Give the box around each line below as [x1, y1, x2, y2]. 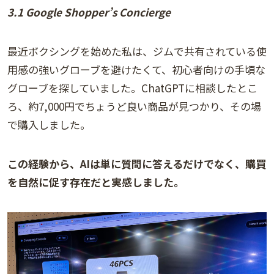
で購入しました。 [7, 117, 91, 133]
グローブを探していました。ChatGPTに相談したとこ [7, 80, 257, 96]
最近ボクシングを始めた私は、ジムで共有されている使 [7, 43, 267, 59]
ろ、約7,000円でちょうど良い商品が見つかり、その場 [7, 98, 261, 114]
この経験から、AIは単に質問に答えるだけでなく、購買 [7, 156, 266, 172]
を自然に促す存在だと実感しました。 [7, 174, 184, 190]
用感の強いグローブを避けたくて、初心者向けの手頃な [7, 62, 265, 78]
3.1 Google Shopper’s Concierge [7, 4, 171, 20]
